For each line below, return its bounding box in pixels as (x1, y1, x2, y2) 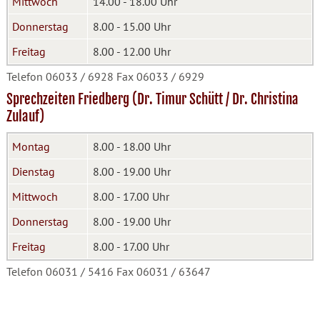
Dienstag (11, 164, 55, 179)
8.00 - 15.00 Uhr (92, 19, 171, 34)
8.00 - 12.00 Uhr (92, 44, 171, 59)
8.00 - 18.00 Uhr (92, 139, 171, 154)
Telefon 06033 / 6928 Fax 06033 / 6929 (6, 69, 204, 84)
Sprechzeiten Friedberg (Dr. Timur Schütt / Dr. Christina (6, 91, 299, 108)
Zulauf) (6, 108, 44, 125)
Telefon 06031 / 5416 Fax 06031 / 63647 (6, 264, 211, 279)
